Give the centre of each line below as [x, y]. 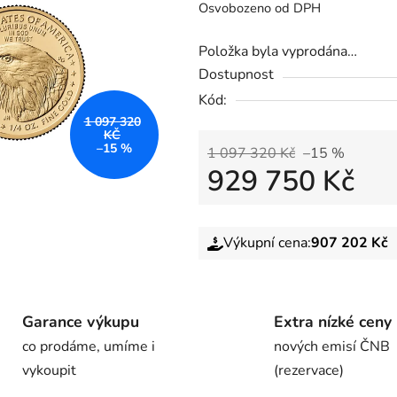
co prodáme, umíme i [88, 347]
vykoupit [49, 371]
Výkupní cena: [267, 243]
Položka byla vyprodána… [278, 52]
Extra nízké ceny [333, 322]
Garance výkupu [80, 322]
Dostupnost [236, 75]
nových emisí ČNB [332, 347]
